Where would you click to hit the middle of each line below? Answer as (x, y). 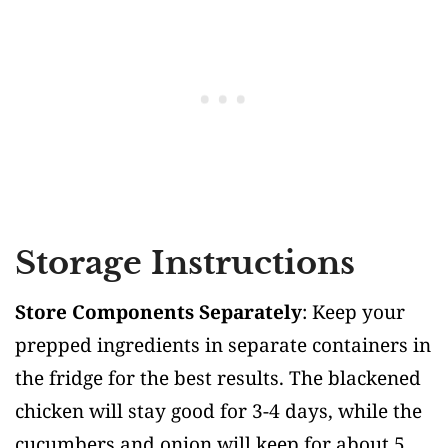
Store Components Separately (158, 311)
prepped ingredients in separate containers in (223, 344)
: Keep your (353, 311)
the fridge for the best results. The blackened (218, 377)
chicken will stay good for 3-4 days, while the (218, 410)
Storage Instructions (185, 262)
